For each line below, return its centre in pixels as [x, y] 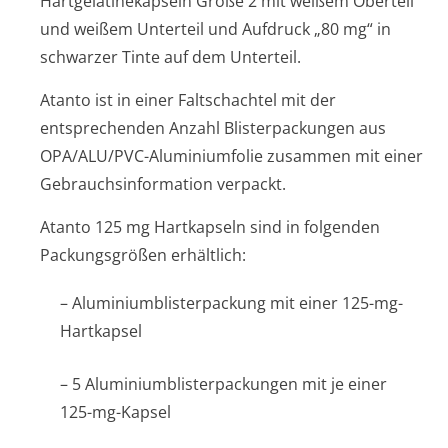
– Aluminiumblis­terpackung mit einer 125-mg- [231, 303]
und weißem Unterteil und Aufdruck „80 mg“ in [215, 29]
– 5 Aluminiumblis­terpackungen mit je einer [223, 384]
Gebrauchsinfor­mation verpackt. [163, 184]
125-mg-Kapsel [115, 412]
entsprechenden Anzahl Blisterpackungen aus [213, 128]
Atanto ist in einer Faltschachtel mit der [188, 100]
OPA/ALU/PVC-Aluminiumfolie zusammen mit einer [231, 156]
